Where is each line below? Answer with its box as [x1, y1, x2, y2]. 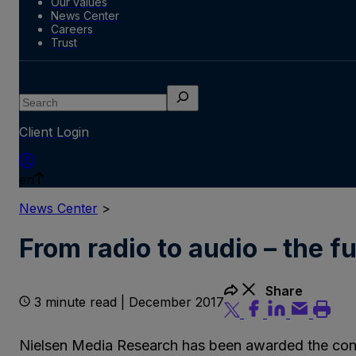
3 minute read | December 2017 [34, 293, 224, 310]
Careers [51, 21, 93, 36]
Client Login [19, 123, 89, 140]
